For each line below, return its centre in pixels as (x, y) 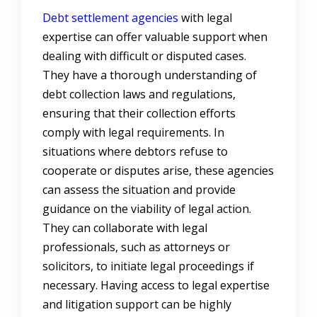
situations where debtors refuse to (135, 152)
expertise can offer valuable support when (155, 37)
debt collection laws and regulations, (139, 94)
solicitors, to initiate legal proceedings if (148, 266)
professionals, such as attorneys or (136, 247)
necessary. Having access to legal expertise (156, 286)
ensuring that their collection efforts (139, 114)
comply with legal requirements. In (133, 133)
